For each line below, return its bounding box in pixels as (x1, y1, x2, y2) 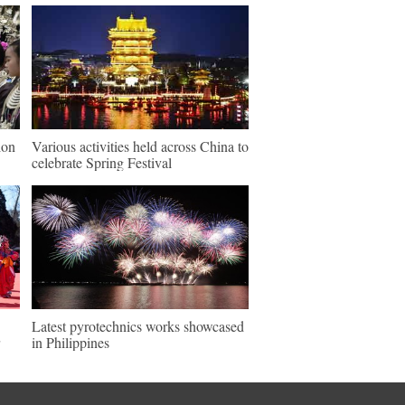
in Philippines (32, 333, 109, 352)
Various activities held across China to (32, 137, 249, 155)
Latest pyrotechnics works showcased (32, 316, 244, 335)
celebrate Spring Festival (32, 153, 172, 172)
